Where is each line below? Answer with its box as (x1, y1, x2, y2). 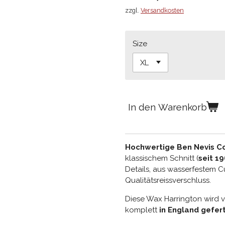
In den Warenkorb (128, 101, 207, 113)
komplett (125, 205, 157, 215)
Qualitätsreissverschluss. (125, 176, 215, 185)
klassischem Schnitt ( (125, 154, 198, 163)
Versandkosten (141, 6, 184, 14)
